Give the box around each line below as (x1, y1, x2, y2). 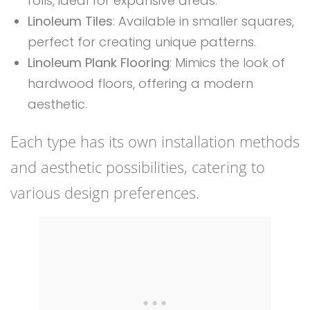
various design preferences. (10, 182, 199, 203)
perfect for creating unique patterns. (28, 33, 256, 51)
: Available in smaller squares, (113, 12, 294, 30)
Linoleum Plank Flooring (28, 54, 170, 72)
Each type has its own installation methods (10, 131, 300, 152)
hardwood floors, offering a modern (28, 75, 253, 93)
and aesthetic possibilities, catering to (10, 156, 265, 178)
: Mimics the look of (170, 54, 285, 72)
